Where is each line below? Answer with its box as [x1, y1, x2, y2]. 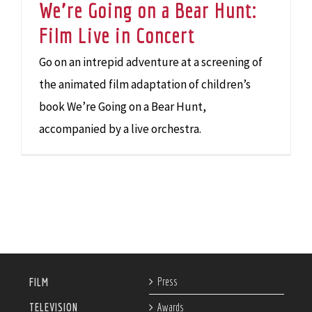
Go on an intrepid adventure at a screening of [39, 54, 263, 70]
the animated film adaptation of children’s [39, 77, 251, 92]
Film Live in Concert [39, 22, 195, 47]
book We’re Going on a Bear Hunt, [39, 99, 206, 114]
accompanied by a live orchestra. [39, 121, 201, 136]
